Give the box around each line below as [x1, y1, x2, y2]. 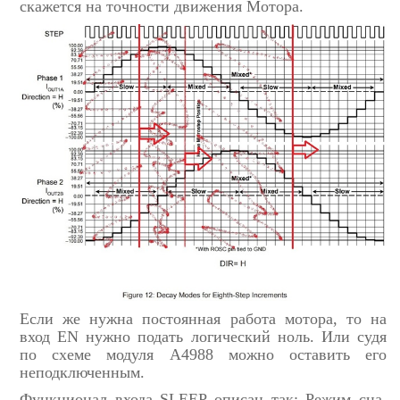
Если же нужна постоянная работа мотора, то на [20, 310, 387, 329]
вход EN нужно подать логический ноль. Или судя [20, 328, 387, 346]
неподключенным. [20, 363, 145, 382]
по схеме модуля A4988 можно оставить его [20, 346, 387, 364]
